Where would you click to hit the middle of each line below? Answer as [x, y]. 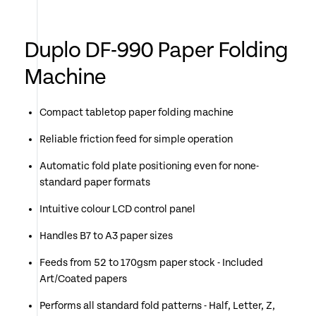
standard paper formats [95, 182]
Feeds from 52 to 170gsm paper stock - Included [151, 263]
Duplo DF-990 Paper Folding [156, 50]
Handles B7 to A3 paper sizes [106, 236]
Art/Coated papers [83, 279]
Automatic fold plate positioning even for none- [149, 166]
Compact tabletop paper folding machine [136, 113]
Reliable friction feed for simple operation [136, 139]
